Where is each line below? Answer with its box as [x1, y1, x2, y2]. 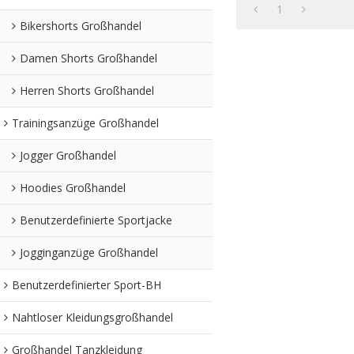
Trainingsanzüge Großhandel [12, 115, 159, 130]
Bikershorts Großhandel [20, 17, 141, 33]
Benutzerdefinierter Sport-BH [12, 277, 161, 292]
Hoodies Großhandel [20, 179, 126, 195]
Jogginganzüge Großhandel [20, 244, 158, 260]
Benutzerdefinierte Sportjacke [20, 212, 172, 228]
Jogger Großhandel [20, 147, 116, 163]
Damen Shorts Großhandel [20, 50, 157, 66]
